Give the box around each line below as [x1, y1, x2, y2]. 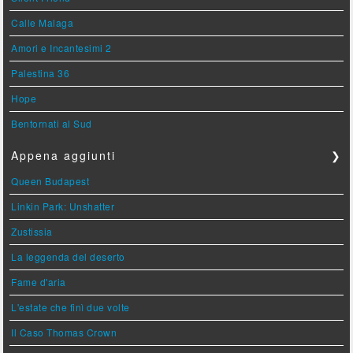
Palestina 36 [11, 65, 70, 80]
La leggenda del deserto [11, 249, 125, 263]
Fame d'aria [11, 274, 66, 288]
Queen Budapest [11, 173, 90, 188]
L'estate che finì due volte [11, 299, 130, 314]
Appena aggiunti [11, 147, 117, 163]
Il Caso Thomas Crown [11, 325, 117, 339]
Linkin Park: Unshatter [11, 199, 115, 213]
